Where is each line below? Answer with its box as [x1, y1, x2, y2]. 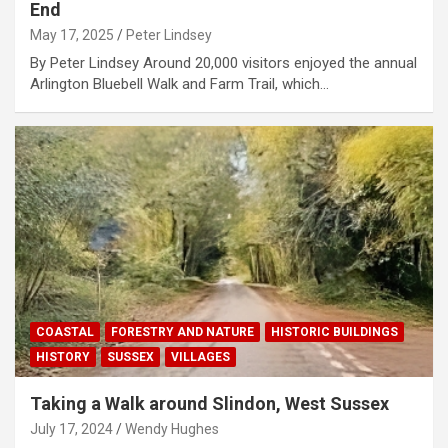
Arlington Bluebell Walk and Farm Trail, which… [30, 75, 329, 94]
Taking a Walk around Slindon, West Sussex [30, 393, 389, 415]
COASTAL [36, 325, 94, 340]
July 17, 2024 [30, 421, 113, 438]
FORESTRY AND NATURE [111, 325, 254, 340]
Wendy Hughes [125, 421, 219, 438]
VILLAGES [171, 350, 230, 365]
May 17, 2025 [30, 27, 114, 44]
